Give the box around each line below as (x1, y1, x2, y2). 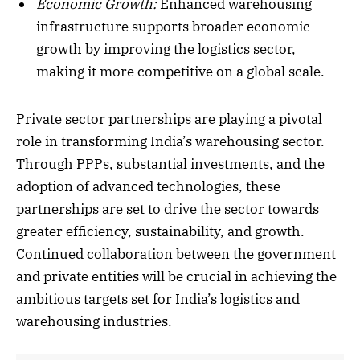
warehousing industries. (16, 312, 172, 330)
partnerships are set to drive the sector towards (16, 199, 319, 218)
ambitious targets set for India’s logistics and (16, 289, 300, 308)
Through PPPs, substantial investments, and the (16, 154, 325, 173)
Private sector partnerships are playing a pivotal (16, 109, 322, 128)
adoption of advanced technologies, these (16, 177, 280, 195)
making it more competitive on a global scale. (36, 63, 325, 81)
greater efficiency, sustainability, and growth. (16, 222, 305, 240)
